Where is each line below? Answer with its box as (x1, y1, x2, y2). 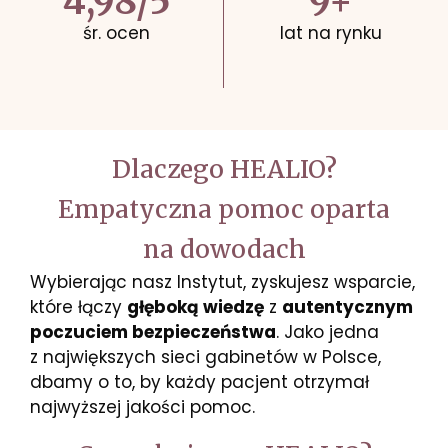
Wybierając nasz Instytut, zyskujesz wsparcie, (30, 270, 416, 295)
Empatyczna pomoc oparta (58, 194, 390, 226)
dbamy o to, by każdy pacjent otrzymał (30, 370, 370, 395)
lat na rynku (280, 21, 382, 46)
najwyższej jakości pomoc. (30, 395, 256, 420)
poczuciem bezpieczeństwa (30, 320, 277, 345)
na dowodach (142, 234, 306, 266)
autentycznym (282, 295, 414, 320)
